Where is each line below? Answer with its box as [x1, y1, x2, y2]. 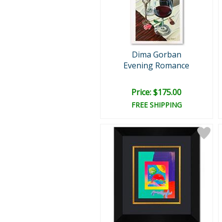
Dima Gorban [131, 49, 181, 60]
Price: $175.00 [131, 87, 181, 98]
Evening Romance [123, 60, 189, 71]
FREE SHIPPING [131, 100, 182, 110]
